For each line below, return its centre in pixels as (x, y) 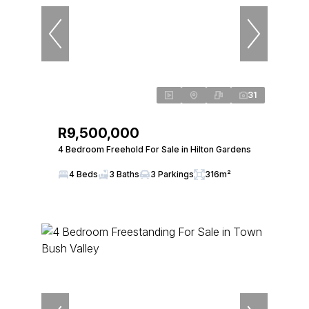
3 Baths (124, 174)
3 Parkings (172, 174)
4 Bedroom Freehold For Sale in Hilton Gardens (154, 149)
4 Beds (83, 174)
